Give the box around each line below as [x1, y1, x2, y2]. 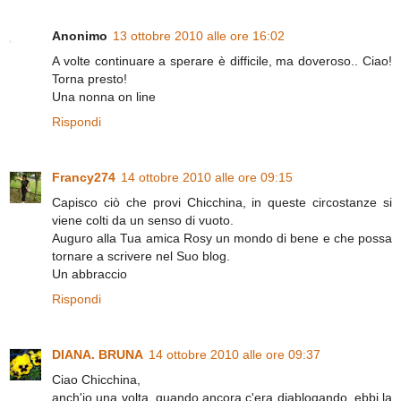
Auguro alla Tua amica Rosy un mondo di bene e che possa [52, 231, 392, 246]
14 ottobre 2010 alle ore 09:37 [149, 347, 320, 363]
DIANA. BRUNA [52, 347, 143, 363]
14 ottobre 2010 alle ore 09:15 [121, 170, 293, 185]
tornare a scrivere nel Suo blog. [52, 249, 230, 264]
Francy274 [52, 170, 115, 185]
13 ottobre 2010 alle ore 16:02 [113, 29, 285, 44]
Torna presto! [52, 72, 127, 87]
